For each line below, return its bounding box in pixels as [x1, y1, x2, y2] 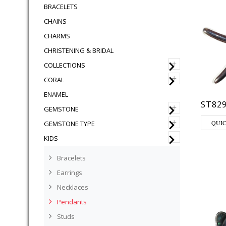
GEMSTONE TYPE [44, 119, 95, 128]
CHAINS [44, 17, 67, 26]
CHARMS [44, 31, 70, 40]
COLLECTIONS [44, 61, 85, 70]
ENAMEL [44, 90, 68, 99]
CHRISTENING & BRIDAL [44, 46, 114, 55]
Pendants [57, 197, 87, 206]
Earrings [57, 168, 82, 177]
